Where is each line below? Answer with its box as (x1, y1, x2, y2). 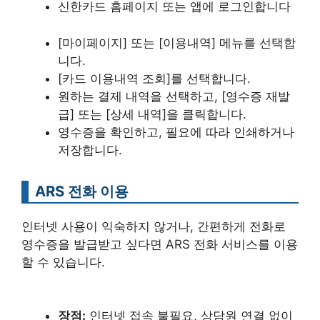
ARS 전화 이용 (35, 181, 129, 200)
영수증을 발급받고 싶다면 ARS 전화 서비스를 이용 (21, 236, 298, 251)
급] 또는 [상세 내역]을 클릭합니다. (58, 106, 246, 121)
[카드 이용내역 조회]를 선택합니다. (58, 71, 251, 86)
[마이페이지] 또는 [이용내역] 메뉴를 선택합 (58, 35, 296, 50)
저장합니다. (58, 142, 122, 157)
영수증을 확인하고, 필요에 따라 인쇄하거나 (58, 124, 294, 139)
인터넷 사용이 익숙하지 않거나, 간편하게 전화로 (21, 219, 286, 234)
